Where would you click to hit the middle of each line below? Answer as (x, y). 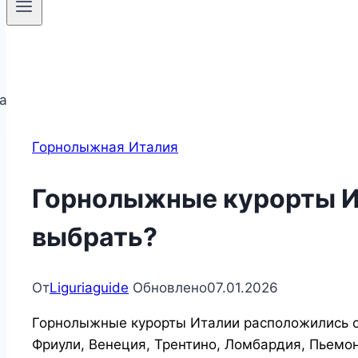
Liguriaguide (89, 288)
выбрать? (95, 237)
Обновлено (170, 288)
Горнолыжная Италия (105, 147)
